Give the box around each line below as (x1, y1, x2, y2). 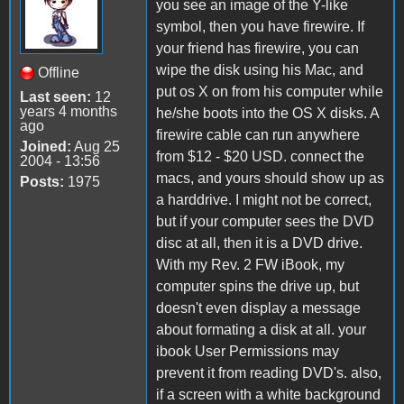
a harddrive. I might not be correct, (156, 191, 372, 207)
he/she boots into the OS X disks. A (156, 105, 379, 121)
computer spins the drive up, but (156, 278, 359, 294)
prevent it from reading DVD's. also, (156, 364, 381, 381)
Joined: (20, 138, 71, 154)
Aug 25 (71, 138, 120, 154)
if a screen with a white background (156, 386, 381, 402)
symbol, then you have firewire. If (156, 18, 364, 34)
